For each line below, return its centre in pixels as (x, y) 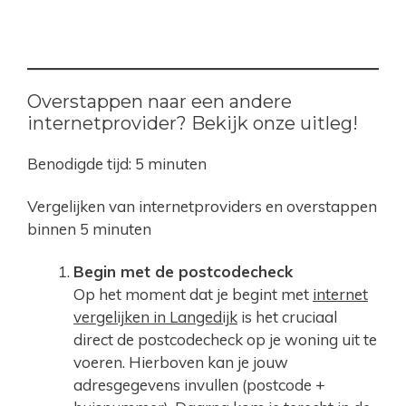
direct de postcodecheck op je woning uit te (225, 340)
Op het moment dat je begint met (193, 295)
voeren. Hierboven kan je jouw (181, 362)
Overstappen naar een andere (159, 102)
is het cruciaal (287, 317)
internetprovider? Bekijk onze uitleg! (193, 124)
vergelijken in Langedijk (155, 317)
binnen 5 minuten (89, 229)
